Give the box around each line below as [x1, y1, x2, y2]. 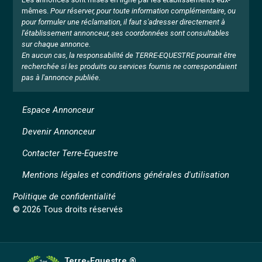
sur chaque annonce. [22, 40, 91, 49]
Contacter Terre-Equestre [22, 148, 119, 158]
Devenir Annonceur [22, 126, 96, 137]
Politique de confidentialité [13, 191, 116, 202]
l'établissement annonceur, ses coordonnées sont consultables [22, 29, 230, 37]
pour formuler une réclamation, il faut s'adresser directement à [22, 18, 226, 26]
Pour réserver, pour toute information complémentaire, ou [49, 6, 236, 15]
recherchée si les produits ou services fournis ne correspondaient [22, 62, 237, 71]
